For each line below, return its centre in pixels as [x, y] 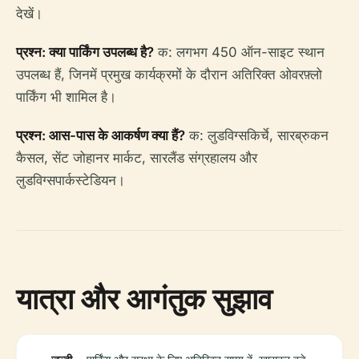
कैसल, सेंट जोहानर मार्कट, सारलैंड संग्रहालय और [137, 157]
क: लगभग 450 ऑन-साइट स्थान [239, 52]
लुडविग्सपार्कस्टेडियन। [71, 180]
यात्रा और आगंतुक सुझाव [144, 298]
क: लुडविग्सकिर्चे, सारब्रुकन [257, 135]
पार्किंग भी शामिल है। [66, 97]
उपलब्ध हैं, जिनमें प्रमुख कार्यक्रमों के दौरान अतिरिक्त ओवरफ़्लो [169, 74]
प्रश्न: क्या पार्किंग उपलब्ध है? [85, 52]
